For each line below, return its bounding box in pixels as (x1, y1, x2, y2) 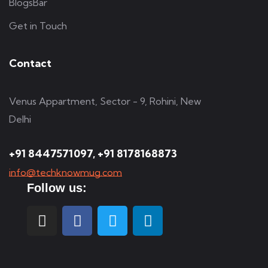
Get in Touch (9, 20, 67, 32)
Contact (9, 56, 51, 71)
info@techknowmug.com (9, 166, 122, 179)
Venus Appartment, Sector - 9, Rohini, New (9, 95, 201, 108)
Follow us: (27, 181, 87, 195)
